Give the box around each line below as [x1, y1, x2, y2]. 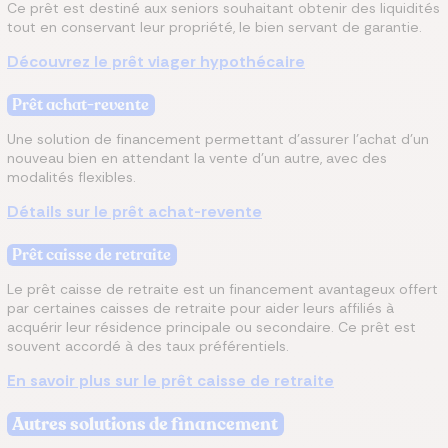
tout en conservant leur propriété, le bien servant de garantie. [7, 18, 422, 36]
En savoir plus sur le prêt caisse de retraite [7, 370, 334, 391]
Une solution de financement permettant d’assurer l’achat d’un [7, 130, 429, 148]
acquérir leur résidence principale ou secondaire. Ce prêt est [7, 318, 416, 336]
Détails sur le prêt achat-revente [7, 201, 262, 222]
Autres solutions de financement [12, 412, 279, 436]
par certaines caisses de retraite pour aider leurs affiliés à [7, 299, 394, 317]
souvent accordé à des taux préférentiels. [7, 337, 289, 355]
